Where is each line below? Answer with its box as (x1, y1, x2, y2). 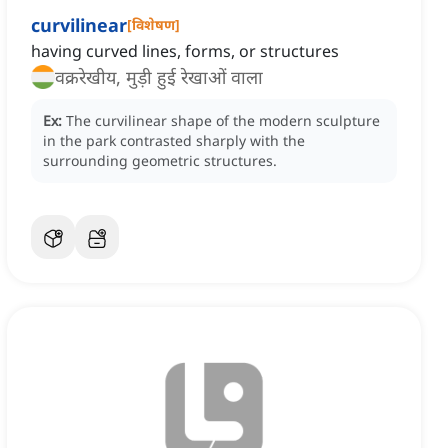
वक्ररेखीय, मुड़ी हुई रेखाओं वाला (55, 65, 263, 90)
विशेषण (132, 15, 175, 35)
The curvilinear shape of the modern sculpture (66, 111, 380, 131)
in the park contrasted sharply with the (43, 131, 305, 151)
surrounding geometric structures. (43, 151, 277, 171)
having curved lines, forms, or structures (31, 40, 339, 63)
